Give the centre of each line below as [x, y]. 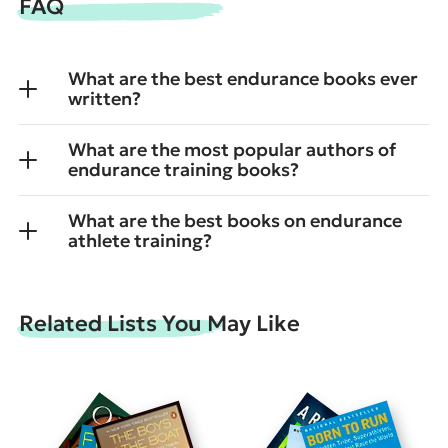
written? [104, 98]
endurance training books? [183, 169]
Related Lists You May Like [159, 323]
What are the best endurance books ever [243, 78]
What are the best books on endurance [235, 220]
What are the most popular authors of [232, 149]
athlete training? [140, 240]
